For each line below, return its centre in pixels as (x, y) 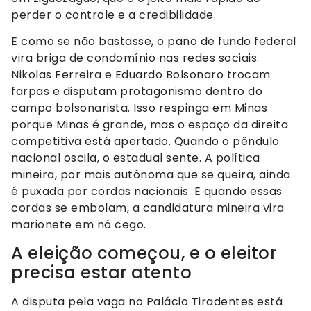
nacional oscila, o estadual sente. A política (136, 158)
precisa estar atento (101, 272)
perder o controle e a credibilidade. (114, 15)
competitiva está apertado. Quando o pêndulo (145, 142)
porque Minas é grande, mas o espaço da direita (150, 125)
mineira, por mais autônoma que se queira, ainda (151, 175)
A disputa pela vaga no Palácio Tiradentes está (147, 301)
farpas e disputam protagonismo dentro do (137, 92)
